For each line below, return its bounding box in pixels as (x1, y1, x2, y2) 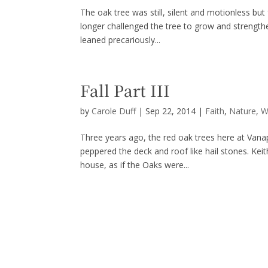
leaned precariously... (80, 34, 161, 46)
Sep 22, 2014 (145, 105, 196, 117)
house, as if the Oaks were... (80, 159, 190, 171)
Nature (229, 105, 257, 117)
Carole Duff (92, 105, 136, 117)
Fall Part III (80, 79, 170, 102)
